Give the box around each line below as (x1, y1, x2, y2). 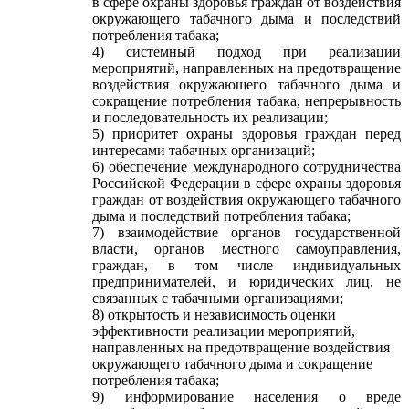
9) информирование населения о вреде (92, 389, 401, 404)
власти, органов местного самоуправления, (92, 241, 401, 257)
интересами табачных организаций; (92, 142, 315, 158)
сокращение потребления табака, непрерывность (92, 93, 401, 109)
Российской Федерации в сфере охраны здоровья (92, 175, 401, 191)
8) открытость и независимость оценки (92, 307, 336, 322)
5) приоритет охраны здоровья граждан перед (92, 126, 401, 142)
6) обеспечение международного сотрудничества (92, 159, 401, 174)
